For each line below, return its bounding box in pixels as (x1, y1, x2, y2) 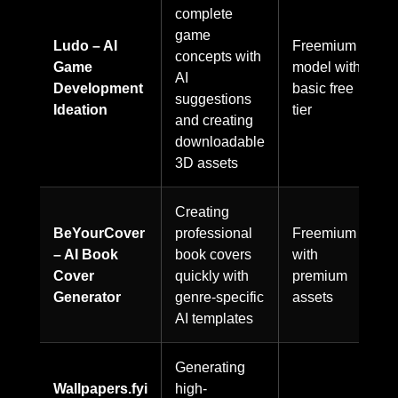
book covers (175, 245, 251, 262)
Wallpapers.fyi (53, 379, 147, 396)
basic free (292, 79, 354, 96)
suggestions (175, 90, 251, 107)
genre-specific (175, 288, 264, 305)
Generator (53, 288, 121, 305)
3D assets (175, 154, 238, 171)
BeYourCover (53, 224, 145, 241)
